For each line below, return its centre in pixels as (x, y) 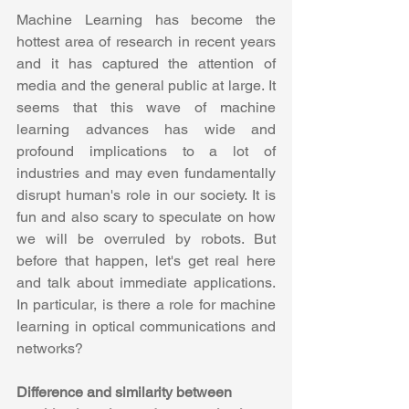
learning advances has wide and (146, 129)
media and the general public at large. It (146, 85)
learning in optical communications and (146, 326)
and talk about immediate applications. (146, 282)
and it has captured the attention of (146, 63)
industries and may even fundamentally (146, 173)
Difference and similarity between (126, 392)
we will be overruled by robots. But (146, 238)
